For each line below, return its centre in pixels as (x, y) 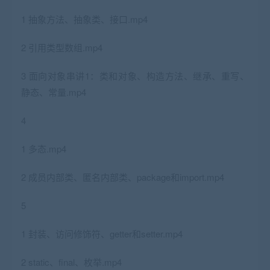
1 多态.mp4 (44, 149)
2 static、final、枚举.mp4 (71, 262)
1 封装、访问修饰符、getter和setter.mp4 (102, 234)
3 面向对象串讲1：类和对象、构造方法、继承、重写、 (135, 76)
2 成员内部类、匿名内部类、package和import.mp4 (123, 177)
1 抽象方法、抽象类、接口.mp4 (84, 19)
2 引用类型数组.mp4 (62, 48)
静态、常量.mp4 (54, 92)
